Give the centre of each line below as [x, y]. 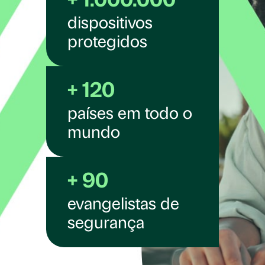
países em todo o [130, 115]
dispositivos [110, 25]
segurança [106, 224]
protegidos [107, 43]
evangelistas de [123, 206]
